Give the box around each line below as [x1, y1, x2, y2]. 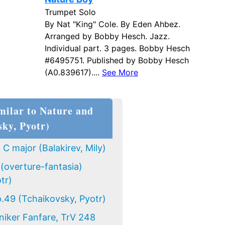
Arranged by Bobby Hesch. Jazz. [45, 31, 170, 41]
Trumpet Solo [45, 7, 96, 17]
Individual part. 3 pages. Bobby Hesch [45, 43, 190, 53]
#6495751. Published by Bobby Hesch [45, 55, 189, 65]
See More [102, 67, 138, 77]
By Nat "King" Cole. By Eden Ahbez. [45, 19, 180, 29]
